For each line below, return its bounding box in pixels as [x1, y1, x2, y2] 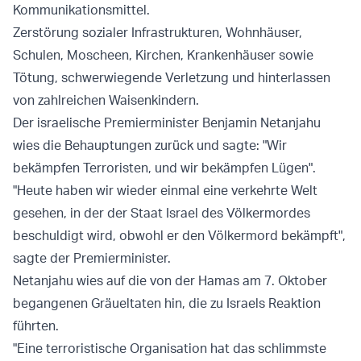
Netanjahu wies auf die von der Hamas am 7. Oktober [13, 272, 327, 289]
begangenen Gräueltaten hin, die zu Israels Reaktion [13, 295, 321, 312]
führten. [13, 317, 59, 334]
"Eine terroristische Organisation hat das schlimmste [13, 340, 326, 357]
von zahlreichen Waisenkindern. [13, 92, 199, 109]
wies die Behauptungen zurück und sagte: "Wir [13, 137, 287, 154]
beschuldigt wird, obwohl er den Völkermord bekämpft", [13, 227, 346, 244]
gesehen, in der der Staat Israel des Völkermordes [13, 205, 310, 222]
